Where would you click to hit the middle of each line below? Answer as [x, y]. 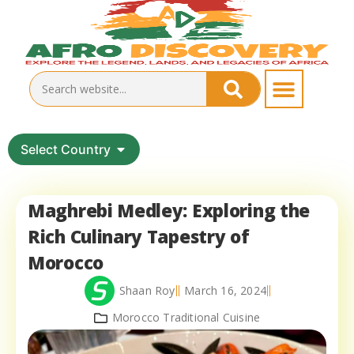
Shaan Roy [147, 291]
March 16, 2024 [226, 291]
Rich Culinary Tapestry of [139, 237]
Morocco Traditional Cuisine [186, 318]
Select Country [66, 150]
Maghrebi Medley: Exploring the [169, 211]
